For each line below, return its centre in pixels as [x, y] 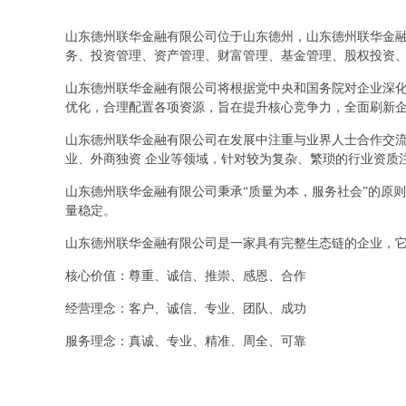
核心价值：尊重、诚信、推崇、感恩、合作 [186, 276]
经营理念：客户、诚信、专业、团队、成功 [186, 309]
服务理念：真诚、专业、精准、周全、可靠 [186, 341]
